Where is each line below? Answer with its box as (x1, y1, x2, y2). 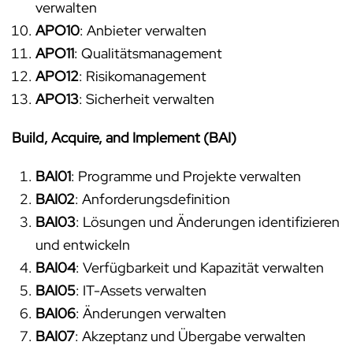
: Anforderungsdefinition (75, 190, 230, 209)
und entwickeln (35, 236, 130, 255)
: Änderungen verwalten (76, 304, 226, 323)
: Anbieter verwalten (80, 21, 206, 40)
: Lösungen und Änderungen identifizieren (76, 213, 340, 232)
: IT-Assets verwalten (76, 281, 206, 300)
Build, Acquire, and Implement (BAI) (12, 128, 236, 147)
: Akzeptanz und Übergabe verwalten (75, 327, 306, 346)
